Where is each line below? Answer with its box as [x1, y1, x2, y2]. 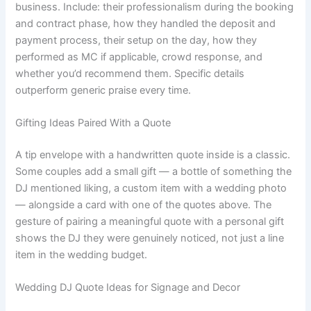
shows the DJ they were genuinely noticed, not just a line [15, 231, 285, 244]
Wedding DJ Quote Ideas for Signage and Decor [15, 281, 241, 294]
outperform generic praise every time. [15, 83, 192, 96]
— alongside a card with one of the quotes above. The [15, 198, 272, 211]
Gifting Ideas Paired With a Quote [15, 117, 171, 130]
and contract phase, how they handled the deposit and [15, 17, 276, 30]
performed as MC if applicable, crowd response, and [15, 50, 263, 63]
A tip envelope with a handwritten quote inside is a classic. [15, 148, 291, 161]
